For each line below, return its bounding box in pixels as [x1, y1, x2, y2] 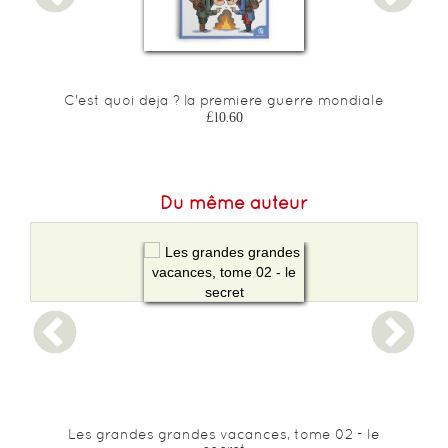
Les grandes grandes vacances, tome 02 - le [68, 426, 380, 442]
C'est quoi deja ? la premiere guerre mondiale [64, 92, 384, 108]
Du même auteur [160, 192, 308, 213]
